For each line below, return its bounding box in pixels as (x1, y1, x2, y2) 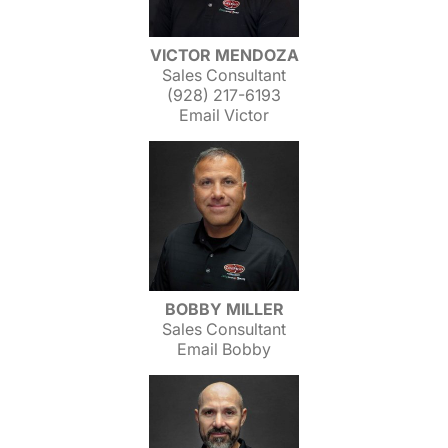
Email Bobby (177, 339, 271, 359)
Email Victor (179, 105, 269, 125)
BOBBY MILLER (164, 299, 284, 319)
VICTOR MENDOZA (149, 45, 299, 65)
